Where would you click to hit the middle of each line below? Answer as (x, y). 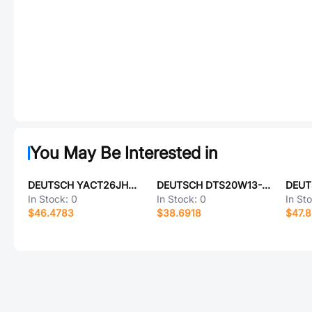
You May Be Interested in (124, 153)
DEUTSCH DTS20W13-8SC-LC (266, 185)
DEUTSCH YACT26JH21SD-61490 (132, 185)
